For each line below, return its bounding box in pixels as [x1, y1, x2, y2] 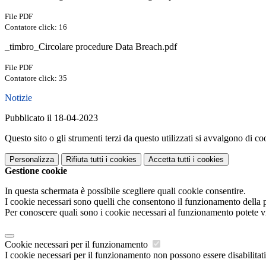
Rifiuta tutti [66, 155, 103, 164]
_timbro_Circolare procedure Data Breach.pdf [5, 42, 177, 52]
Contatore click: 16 [5, 23, 67, 32]
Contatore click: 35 [5, 74, 67, 83]
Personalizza [9, 155, 54, 164]
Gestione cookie [5, 166, 67, 176]
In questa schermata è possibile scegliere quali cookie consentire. [5, 186, 246, 197]
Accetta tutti [148, 155, 191, 164]
